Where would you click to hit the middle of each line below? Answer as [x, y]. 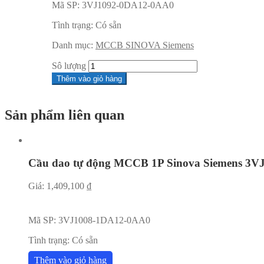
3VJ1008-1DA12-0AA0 [104, 220]
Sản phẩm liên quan [65, 115]
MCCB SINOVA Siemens [145, 45]
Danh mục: [74, 45]
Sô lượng [69, 66]
